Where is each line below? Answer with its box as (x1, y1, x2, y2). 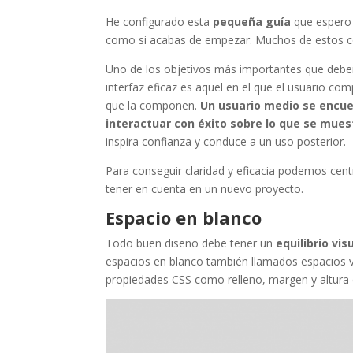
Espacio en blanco (106, 206, 262, 230)
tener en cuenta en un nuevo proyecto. (106, 181, 304, 197)
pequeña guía (213, 14, 292, 30)
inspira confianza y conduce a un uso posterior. (106, 134, 347, 150)
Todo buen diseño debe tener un (106, 236, 277, 251)
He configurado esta (106, 14, 214, 30)
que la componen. (106, 98, 198, 113)
